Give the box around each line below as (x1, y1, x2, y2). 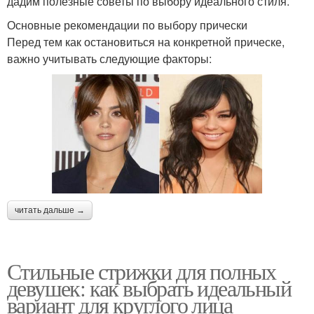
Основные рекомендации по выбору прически (7, 16, 247, 33)
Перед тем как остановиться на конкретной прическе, (7, 33, 285, 50)
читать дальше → (15, 205, 85, 215)
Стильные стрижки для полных (7, 255, 276, 286)
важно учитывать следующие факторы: (7, 50, 212, 67)
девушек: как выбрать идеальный (7, 272, 291, 303)
